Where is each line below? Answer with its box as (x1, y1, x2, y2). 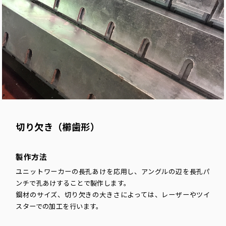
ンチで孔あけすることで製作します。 (16, 180, 131, 188)
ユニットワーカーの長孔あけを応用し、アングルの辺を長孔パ (16, 168, 210, 176)
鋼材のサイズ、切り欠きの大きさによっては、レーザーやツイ (16, 191, 210, 199)
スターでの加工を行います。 (16, 203, 103, 211)
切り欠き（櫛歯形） (16, 122, 100, 133)
